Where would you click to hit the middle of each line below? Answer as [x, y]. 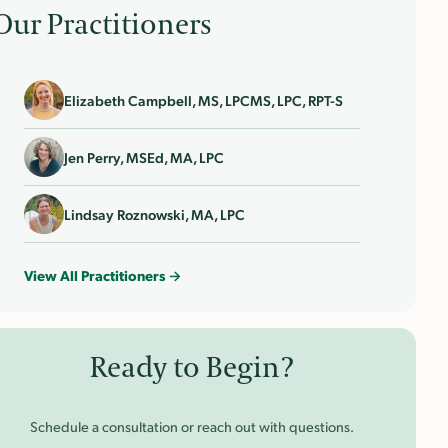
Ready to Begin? [192, 369]
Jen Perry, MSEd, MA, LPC [144, 157]
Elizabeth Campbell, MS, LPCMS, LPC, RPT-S [203, 100]
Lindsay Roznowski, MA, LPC [154, 214]
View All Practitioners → [103, 275]
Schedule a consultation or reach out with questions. [192, 425]
